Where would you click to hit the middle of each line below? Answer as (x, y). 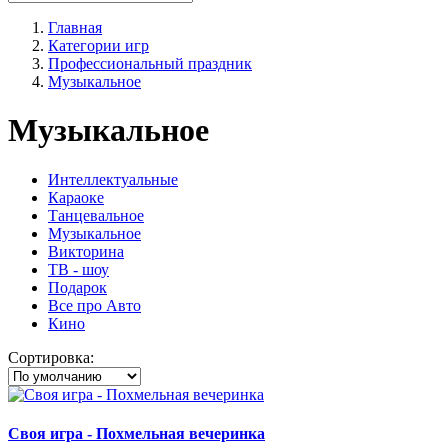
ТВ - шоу (78, 269)
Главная (75, 27)
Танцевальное (96, 215)
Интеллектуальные (113, 179)
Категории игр (98, 45)
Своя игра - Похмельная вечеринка (136, 434)
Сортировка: (51, 357)
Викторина (86, 251)
